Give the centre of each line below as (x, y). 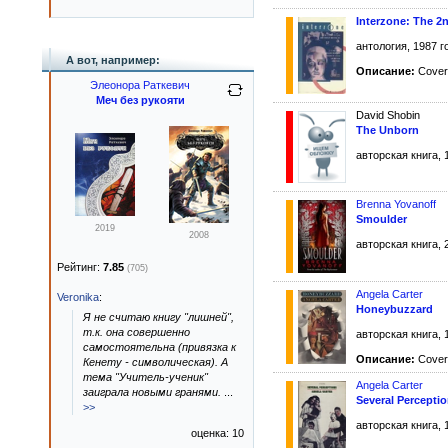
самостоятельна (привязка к (159, 347)
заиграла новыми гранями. (153, 392)
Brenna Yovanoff (396, 204)
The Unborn (387, 130)
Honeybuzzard (394, 309)
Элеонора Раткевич (140, 85)
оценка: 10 (217, 433)
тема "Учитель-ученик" (145, 377)
